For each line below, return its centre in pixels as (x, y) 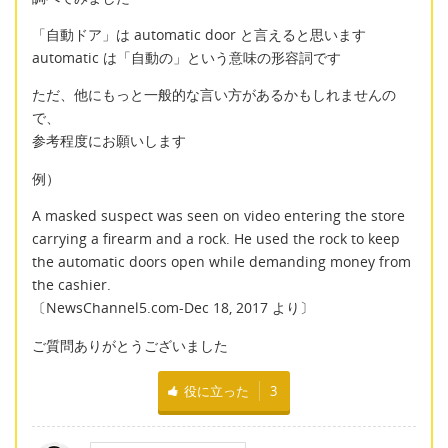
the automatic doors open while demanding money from (221, 262)
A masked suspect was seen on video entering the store (218, 216)
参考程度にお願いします (109, 141)
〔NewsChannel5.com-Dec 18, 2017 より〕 (173, 308)
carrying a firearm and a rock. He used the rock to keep (216, 239)
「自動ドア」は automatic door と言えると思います (199, 35)
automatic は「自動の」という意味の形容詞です (186, 58)
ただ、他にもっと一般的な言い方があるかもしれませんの (214, 95)
